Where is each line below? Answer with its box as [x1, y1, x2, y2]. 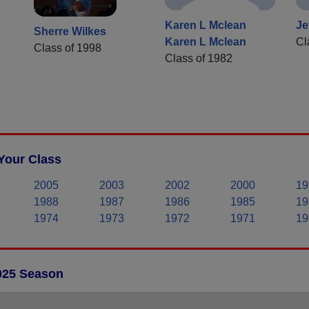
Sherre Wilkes [34, 26, 106, 38]
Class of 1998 [34, 42, 101, 54]
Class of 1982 [165, 52, 232, 65]
